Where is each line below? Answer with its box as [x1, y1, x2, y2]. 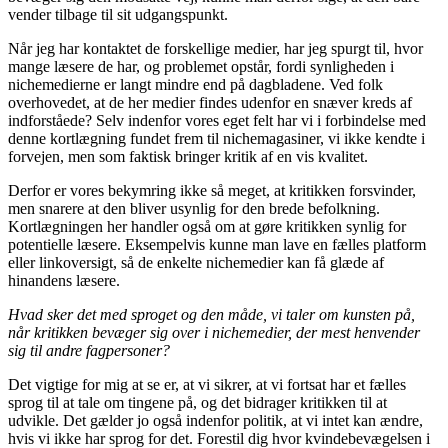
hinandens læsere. [8, 271, 120, 289]
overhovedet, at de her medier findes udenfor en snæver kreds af [8, 93, 412, 111]
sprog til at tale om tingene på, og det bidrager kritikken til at [8, 393, 387, 411]
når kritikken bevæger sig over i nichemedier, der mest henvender [8, 323, 420, 341]
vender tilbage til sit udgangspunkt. [8, 5, 232, 23]
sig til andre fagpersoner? [8, 341, 170, 359]
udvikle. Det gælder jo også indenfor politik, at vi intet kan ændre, [8, 411, 423, 429]
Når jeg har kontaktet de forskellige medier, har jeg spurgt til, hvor [8, 39, 423, 57]
